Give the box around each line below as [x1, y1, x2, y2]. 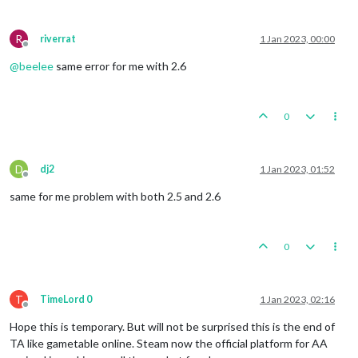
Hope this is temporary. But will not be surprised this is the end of [10, 319, 335, 333]
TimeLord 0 [40, 292, 92, 305]
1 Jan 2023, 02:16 [260, 292, 335, 305]
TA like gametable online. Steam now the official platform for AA [10, 336, 328, 350]
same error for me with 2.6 [54, 58, 186, 73]
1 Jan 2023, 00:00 [260, 32, 335, 45]
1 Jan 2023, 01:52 [260, 162, 335, 175]
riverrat [40, 32, 76, 45]
